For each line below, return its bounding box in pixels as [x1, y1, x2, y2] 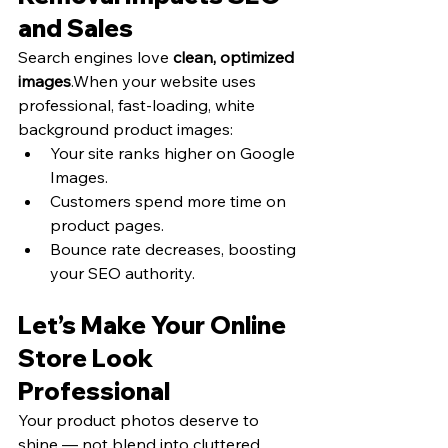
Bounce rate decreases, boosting [50, 239, 300, 259]
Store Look [18, 343, 158, 373]
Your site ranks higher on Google [50, 143, 299, 163]
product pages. [50, 215, 164, 235]
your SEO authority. [50, 263, 195, 283]
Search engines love [18, 47, 173, 67]
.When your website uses [71, 71, 260, 91]
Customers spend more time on [50, 191, 290, 211]
